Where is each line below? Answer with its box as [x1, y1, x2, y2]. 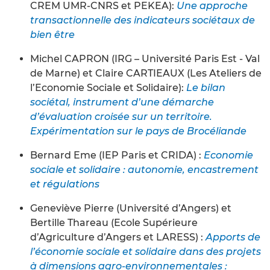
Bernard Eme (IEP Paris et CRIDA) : [30, 149, 204, 161]
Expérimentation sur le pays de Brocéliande [30, 125, 246, 137]
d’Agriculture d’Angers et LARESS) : [30, 231, 206, 243]
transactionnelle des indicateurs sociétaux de [30, 14, 255, 26]
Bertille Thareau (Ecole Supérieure [30, 216, 198, 228]
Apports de [206, 231, 260, 243]
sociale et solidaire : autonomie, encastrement [30, 163, 259, 175]
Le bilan [186, 81, 225, 93]
